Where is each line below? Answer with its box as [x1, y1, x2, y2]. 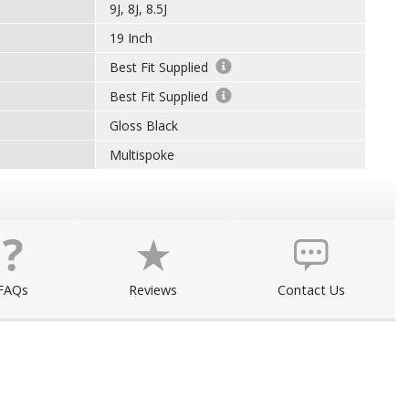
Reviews [129, 281, 178, 299]
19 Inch [110, 29, 152, 47]
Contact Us [278, 281, 346, 299]
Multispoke [110, 146, 174, 163]
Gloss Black [110, 117, 178, 134]
